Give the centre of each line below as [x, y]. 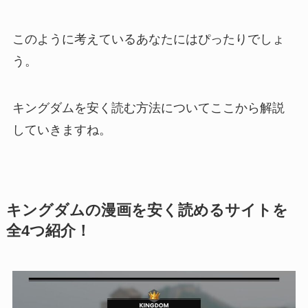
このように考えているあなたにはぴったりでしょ [148, 39]
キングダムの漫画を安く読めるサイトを [147, 210]
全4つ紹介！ [48, 231]
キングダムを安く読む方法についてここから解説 [148, 108]
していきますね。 [62, 130]
